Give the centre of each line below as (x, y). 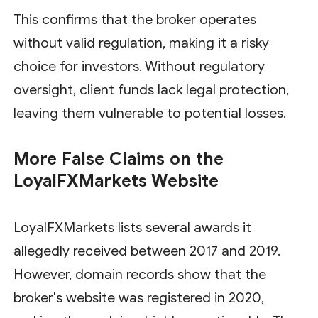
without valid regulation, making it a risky (142, 43)
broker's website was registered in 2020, (139, 297)
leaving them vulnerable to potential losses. (150, 113)
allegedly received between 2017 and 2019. (147, 251)
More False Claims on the (119, 159)
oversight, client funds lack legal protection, (152, 89)
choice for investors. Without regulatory (139, 66)
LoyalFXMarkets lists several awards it (133, 227)
